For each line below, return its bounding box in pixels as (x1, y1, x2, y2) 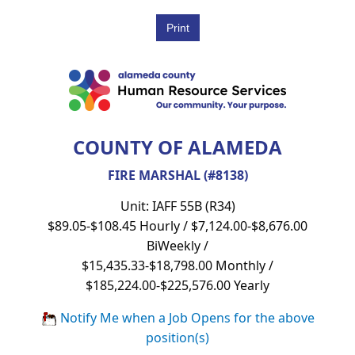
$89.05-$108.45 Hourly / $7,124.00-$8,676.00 (48, 216, 307, 235)
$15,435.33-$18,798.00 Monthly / (82, 256, 273, 274)
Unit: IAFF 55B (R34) (120, 197, 235, 215)
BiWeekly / (147, 236, 208, 254)
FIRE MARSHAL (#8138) (107, 166, 248, 184)
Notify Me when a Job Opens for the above (56, 308, 315, 326)
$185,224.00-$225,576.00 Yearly (86, 276, 269, 294)
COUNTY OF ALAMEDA (73, 133, 282, 160)
